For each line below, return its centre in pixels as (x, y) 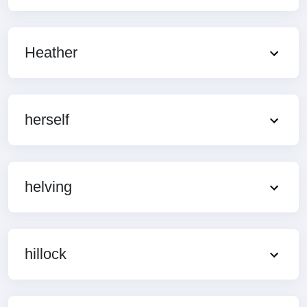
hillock (46, 254)
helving (48, 186)
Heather (51, 52)
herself (47, 119)
